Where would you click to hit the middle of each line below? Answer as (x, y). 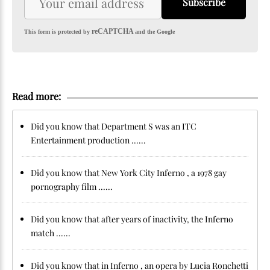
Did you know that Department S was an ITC (114, 126)
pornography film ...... (72, 187)
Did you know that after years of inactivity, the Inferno (132, 219)
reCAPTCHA (112, 31)
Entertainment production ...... (88, 140)
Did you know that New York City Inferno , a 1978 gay (129, 173)
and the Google (155, 32)
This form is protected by (57, 32)
